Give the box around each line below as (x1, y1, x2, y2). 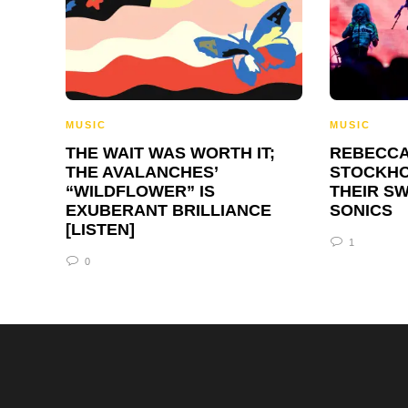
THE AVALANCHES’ (66, 163, 218, 182)
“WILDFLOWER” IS (66, 182, 215, 201)
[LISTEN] (66, 220, 135, 240)
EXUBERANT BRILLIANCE (66, 201, 271, 220)
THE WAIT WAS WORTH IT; (66, 144, 275, 163)
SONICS (330, 201, 393, 220)
